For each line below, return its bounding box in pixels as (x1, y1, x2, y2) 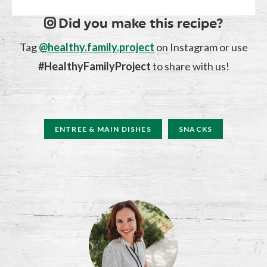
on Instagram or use (154, 40, 248, 54)
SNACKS (178, 124, 213, 133)
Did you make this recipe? (58, 15, 223, 32)
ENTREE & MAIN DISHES (54, 124, 151, 133)
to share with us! (150, 59, 229, 73)
